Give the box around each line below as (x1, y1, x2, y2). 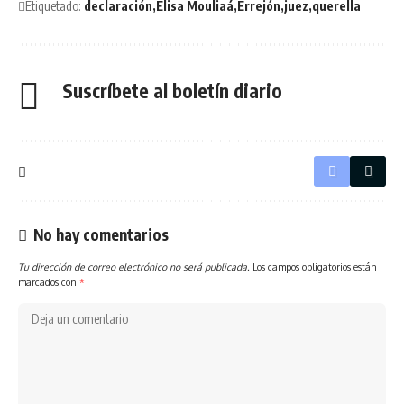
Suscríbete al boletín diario (62, 78, 282, 103)
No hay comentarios (33, 225, 169, 245)
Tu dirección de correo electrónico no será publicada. (18, 261, 250, 273)
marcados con (18, 276, 79, 289)
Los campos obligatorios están (252, 261, 377, 273)
